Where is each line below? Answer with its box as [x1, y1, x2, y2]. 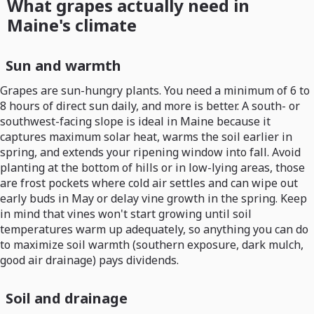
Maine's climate [6, 13, 137, 37]
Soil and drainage [6, 289, 128, 308]
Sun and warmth [6, 56, 121, 76]
